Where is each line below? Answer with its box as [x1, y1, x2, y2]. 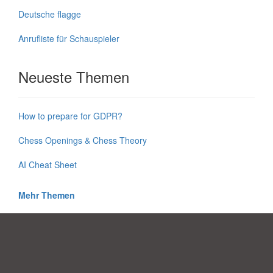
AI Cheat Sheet [18, 158, 77, 171]
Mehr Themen [18, 189, 75, 202]
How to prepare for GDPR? [18, 110, 122, 122]
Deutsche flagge [18, 8, 81, 21]
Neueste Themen [18, 66, 129, 88]
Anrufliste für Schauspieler [18, 32, 119, 45]
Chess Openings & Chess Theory [18, 134, 147, 147]
